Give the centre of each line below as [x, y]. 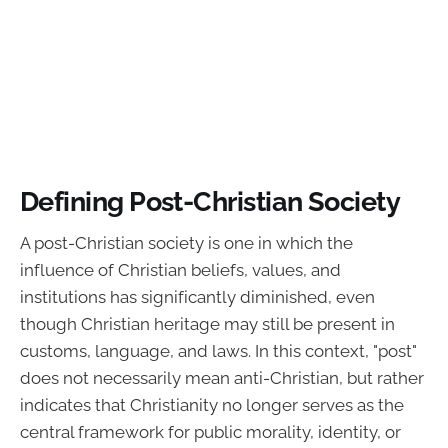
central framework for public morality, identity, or [210, 432]
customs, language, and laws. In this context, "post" [218, 351]
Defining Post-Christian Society [210, 200]
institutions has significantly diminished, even [197, 297]
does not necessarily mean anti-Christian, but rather [222, 378]
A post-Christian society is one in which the [186, 243]
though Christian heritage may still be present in [207, 324]
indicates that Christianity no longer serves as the [212, 405]
